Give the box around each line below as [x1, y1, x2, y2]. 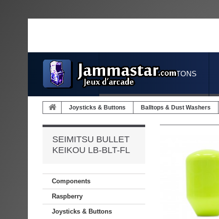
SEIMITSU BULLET [52, 134, 130, 144]
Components [52, 177, 90, 185]
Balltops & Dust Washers [141, 104, 211, 111]
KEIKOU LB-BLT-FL [52, 145, 130, 155]
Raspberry [52, 193, 83, 200]
